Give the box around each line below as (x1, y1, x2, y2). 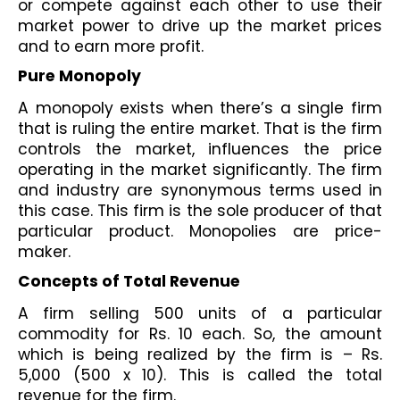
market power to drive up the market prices (18, 15, 382, 37)
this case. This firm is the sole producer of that (18, 200, 382, 222)
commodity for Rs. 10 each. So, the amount (18, 322, 382, 345)
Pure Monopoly (18, 64, 141, 87)
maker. (18, 241, 71, 263)
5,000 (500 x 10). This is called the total (18, 363, 382, 386)
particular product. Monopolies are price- (18, 221, 382, 243)
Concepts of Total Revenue (18, 270, 240, 292)
